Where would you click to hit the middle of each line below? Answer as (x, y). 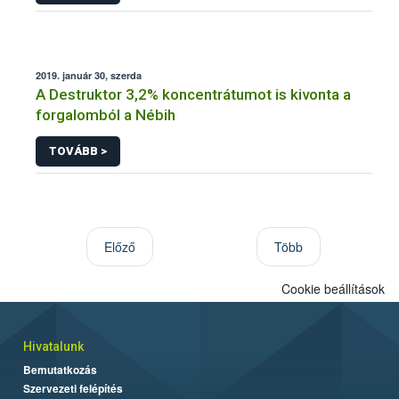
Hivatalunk (53, 346)
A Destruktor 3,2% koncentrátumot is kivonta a (193, 95)
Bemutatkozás (60, 369)
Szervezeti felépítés (73, 388)
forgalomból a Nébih (106, 115)
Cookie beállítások (333, 288)
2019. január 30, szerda (89, 76)
